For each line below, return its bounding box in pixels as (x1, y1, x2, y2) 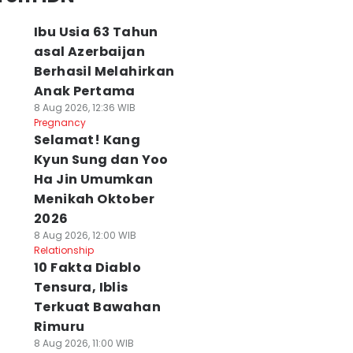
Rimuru (33, 318, 85, 336)
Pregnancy (33, 116, 86, 129)
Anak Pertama (33, 82, 136, 100)
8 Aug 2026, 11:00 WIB (33, 336, 134, 350)
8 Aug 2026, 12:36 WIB (33, 101, 136, 114)
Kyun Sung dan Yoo (33, 150, 169, 169)
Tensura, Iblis (33, 278, 128, 296)
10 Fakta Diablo (33, 258, 141, 277)
